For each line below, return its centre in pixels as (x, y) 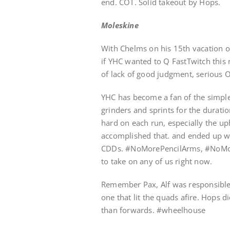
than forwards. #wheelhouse (154, 210)
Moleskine (120, 25)
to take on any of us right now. (157, 161)
